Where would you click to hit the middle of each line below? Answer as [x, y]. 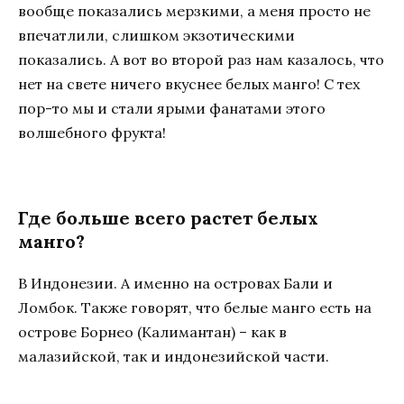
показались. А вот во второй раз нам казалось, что [201, 60]
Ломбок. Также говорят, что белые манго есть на [195, 307]
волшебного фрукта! [92, 133]
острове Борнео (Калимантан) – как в [152, 331]
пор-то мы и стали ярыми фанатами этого [172, 109]
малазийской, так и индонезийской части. [174, 356]
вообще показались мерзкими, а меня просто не [194, 11]
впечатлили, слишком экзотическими [156, 36]
